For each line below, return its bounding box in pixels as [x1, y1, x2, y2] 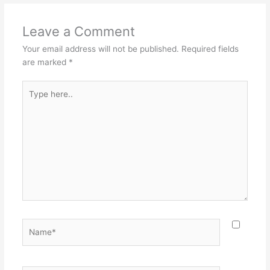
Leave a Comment [22, 23, 135, 39]
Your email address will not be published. [22, 43, 179, 54]
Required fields [181, 43, 239, 54]
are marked [22, 57, 69, 67]
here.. [21, 95, 44, 105]
